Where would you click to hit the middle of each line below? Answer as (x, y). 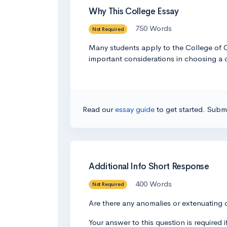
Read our (99, 109)
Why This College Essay (134, 11)
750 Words (154, 28)
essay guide (136, 109)
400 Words (154, 183)
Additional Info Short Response (149, 166)
